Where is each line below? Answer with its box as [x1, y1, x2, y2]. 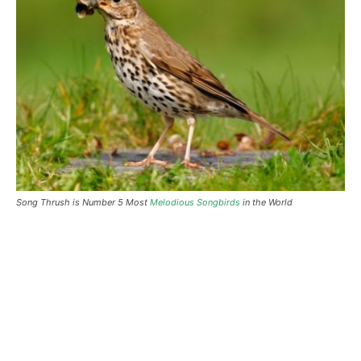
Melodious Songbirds [150, 196, 240, 208]
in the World [240, 196, 293, 208]
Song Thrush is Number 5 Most [16, 196, 150, 208]
